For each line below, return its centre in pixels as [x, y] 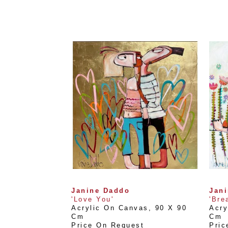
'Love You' [92, 199]
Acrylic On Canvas [110, 208]
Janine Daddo [101, 191]
